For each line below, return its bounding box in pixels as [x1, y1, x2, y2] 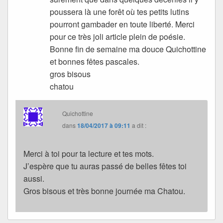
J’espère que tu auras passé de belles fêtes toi [23, 160, 187, 172]
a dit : [132, 120, 147, 129]
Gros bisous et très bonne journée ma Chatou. [23, 185, 185, 197]
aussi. [23, 172, 44, 184]
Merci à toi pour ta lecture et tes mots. [23, 147, 154, 159]
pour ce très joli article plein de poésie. [50, 30, 186, 42]
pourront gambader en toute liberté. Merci [50, 18, 195, 30]
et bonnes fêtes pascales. [50, 55, 140, 67]
